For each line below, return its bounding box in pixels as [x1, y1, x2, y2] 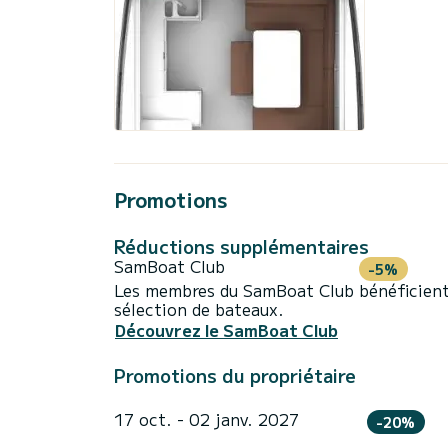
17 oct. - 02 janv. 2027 [114, 407, 299, 432]
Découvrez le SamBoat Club [115, 318, 338, 343]
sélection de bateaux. [114, 296, 284, 321]
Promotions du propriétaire [114, 362, 356, 389]
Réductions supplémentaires [114, 232, 369, 259]
